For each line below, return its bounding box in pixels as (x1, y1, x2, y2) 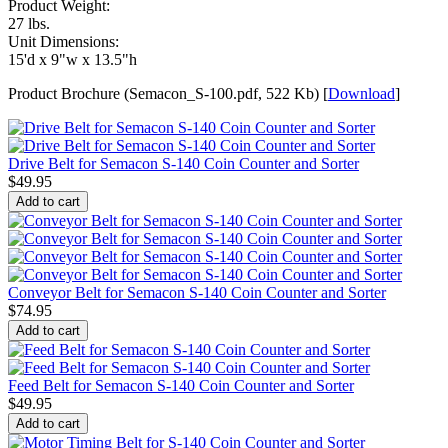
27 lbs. (8, 15, 50, 32)
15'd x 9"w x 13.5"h (8, 51, 137, 68)
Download (328, 85, 395, 102)
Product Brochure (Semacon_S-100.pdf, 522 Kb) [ (8, 85, 328, 102)
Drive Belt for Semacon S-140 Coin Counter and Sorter (8, 155, 359, 172)
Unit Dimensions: (8, 33, 119, 50)
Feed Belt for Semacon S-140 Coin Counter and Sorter (8, 377, 354, 394)
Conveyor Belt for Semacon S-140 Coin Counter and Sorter (8, 284, 386, 301)
